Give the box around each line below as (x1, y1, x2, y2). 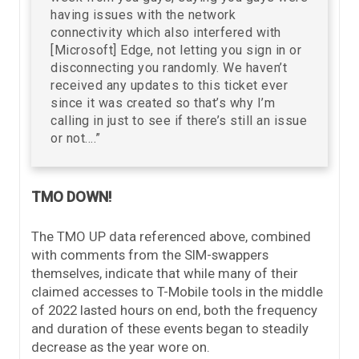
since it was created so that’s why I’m (50, 95, 275, 111)
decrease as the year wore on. (31, 339, 210, 356)
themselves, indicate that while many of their (31, 265, 298, 282)
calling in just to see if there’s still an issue (50, 113, 307, 129)
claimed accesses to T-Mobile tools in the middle (31, 284, 323, 301)
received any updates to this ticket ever (50, 78, 288, 94)
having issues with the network (50, 7, 236, 23)
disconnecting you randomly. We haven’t (50, 60, 287, 76)
